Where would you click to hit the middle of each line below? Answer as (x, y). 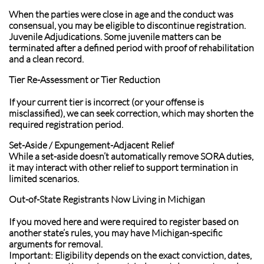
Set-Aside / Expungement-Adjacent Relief (91, 145)
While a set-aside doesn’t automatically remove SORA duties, (131, 156)
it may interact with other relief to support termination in (123, 167)
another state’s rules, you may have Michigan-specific (115, 233)
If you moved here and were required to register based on (124, 222)
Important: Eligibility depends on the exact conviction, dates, (130, 255)
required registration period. (66, 124)
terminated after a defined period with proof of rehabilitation (131, 48)
